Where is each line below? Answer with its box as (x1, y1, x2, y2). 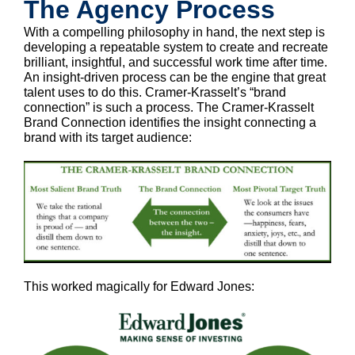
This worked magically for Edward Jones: (24, 280, 254, 294)
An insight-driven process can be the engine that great (24, 71, 326, 85)
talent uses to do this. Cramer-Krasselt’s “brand (24, 86, 286, 100)
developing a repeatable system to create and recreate (24, 40, 328, 55)
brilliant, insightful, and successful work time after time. (24, 55, 327, 70)
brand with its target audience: (24, 131, 192, 145)
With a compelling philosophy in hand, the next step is (24, 25, 325, 40)
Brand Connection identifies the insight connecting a (24, 116, 316, 130)
